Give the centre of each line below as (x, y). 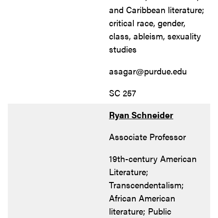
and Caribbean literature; (157, 9)
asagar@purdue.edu (148, 71)
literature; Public (140, 211)
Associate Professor (147, 136)
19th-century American (153, 158)
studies (123, 49)
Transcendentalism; (146, 184)
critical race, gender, (147, 22)
